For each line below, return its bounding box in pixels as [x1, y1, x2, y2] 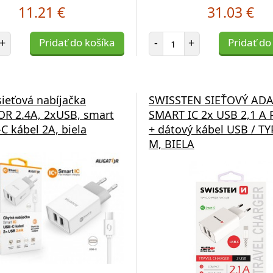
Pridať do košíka [38, 35, 115, 50]
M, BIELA [148, 136, 194, 152]
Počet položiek [172, 31, 231, 43]
